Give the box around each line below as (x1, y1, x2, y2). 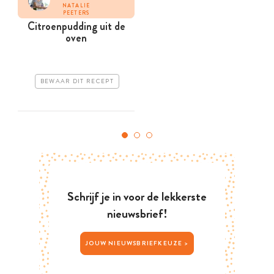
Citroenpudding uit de (27, 18, 125, 35)
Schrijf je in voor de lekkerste (67, 188, 207, 206)
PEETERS (62, 9, 90, 17)
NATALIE (62, 2, 91, 10)
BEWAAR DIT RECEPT (40, 77, 114, 86)
